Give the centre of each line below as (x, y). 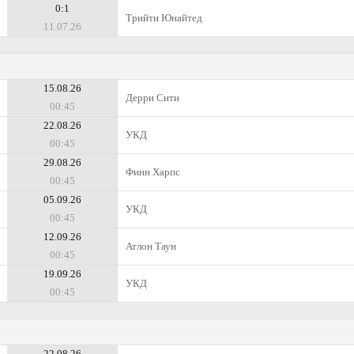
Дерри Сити (153, 98)
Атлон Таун (151, 246)
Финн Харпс (153, 172)
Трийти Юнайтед (164, 18)
